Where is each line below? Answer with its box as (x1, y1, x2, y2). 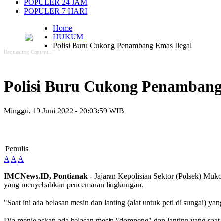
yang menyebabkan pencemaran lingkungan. (4, 180, 143, 189)
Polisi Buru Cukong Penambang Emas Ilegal (53, 41, 192, 50)
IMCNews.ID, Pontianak (4, 171, 88, 180)
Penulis (5, 144, 28, 153)
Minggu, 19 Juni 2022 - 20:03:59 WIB (4, 106, 124, 115)
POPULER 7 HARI (24, 7, 87, 15)
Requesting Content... (4, 49, 53, 55)
